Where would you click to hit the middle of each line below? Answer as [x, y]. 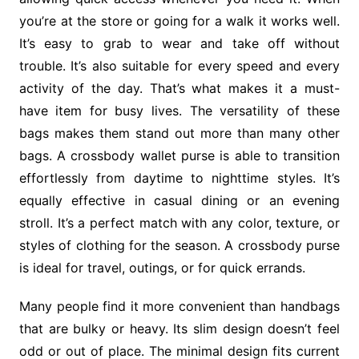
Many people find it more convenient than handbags [179, 307]
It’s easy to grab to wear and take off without [179, 44]
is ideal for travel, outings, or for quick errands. [162, 268]
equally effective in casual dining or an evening [179, 201]
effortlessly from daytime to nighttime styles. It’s [179, 178]
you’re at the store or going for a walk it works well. [179, 21]
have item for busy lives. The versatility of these [179, 111]
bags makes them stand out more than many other [179, 133]
